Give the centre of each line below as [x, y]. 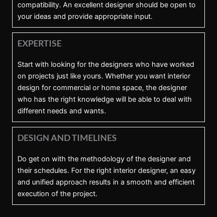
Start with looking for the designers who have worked [106, 64]
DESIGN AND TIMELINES [67, 137]
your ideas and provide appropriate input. [85, 16]
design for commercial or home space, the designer [102, 87]
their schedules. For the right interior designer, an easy [107, 170]
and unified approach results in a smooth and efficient [106, 182]
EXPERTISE [39, 43]
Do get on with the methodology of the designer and [104, 159]
